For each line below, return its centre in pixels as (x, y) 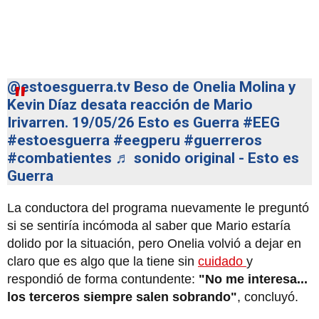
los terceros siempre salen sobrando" (122, 297)
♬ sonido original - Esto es (207, 158)
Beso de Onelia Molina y (213, 87)
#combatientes (59, 158)
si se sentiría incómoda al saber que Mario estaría (149, 225)
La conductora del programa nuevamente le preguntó (158, 208)
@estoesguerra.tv (69, 87)
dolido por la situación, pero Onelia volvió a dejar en (154, 243)
